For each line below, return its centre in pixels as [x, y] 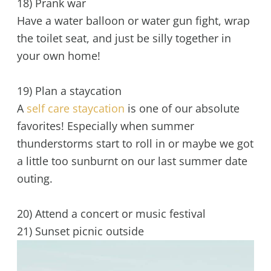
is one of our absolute [182, 108]
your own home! [58, 55]
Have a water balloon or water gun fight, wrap [133, 20]
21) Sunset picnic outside [80, 231]
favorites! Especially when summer [105, 126]
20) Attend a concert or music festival [111, 213]
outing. [34, 178]
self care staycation [75, 108]
